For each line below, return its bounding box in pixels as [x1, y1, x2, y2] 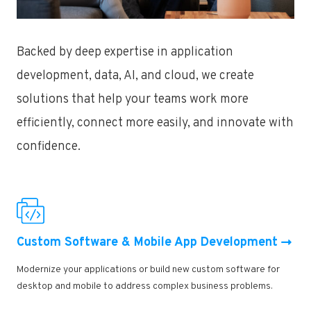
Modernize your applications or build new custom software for [17, 264, 280, 276]
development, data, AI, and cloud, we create [17, 68, 254, 85]
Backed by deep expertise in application [17, 44, 233, 61]
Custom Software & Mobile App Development [17, 235, 278, 251]
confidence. [17, 139, 81, 155]
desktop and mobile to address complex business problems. [17, 280, 273, 293]
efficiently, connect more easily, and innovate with [17, 115, 294, 132]
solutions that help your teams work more [17, 92, 249, 108]
